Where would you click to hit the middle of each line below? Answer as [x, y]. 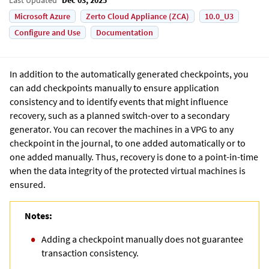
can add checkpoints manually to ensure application [114, 87]
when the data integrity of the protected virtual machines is [128, 170]
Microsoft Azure [42, 16]
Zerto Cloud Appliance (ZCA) [138, 16]
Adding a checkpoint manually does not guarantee [142, 239]
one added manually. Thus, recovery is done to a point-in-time [134, 156]
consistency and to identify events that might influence [119, 101]
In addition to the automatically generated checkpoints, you [129, 74]
